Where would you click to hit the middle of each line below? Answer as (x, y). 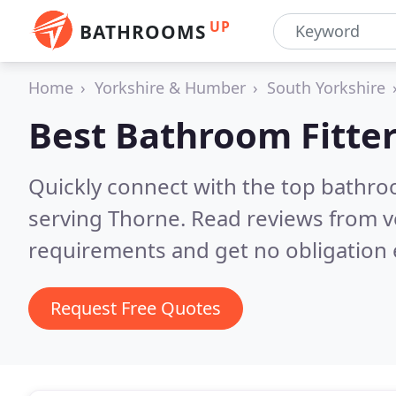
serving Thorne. (110, 218)
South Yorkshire (326, 88)
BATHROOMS (143, 32)
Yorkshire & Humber (170, 88)
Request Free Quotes (136, 308)
